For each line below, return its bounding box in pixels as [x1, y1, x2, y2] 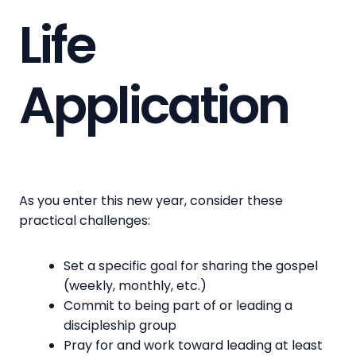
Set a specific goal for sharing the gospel [64, 257, 318, 276]
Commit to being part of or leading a [64, 296, 292, 315]
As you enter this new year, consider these [19, 192, 283, 211]
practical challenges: [19, 211, 157, 230]
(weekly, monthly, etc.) [64, 277, 207, 296]
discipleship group [64, 316, 176, 335]
